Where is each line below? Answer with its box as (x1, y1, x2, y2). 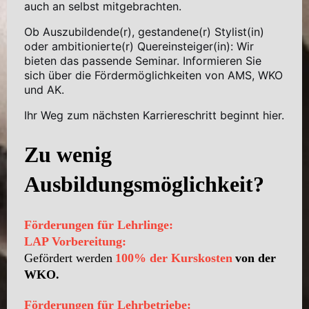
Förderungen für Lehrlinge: (24, 217, 173, 232)
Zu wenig (24, 141, 112, 167)
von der (235, 250, 276, 265)
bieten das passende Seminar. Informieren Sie (24, 53, 261, 68)
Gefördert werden (24, 250, 112, 265)
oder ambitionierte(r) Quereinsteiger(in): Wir (24, 39, 254, 53)
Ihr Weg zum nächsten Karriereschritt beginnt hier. (24, 108, 284, 122)
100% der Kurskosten (115, 250, 232, 265)
